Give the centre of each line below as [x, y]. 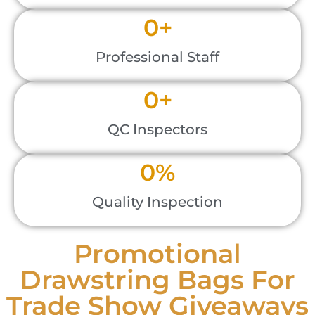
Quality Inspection [157, 202]
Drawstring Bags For [157, 280]
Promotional [157, 254]
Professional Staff [157, 57]
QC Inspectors [157, 130]
